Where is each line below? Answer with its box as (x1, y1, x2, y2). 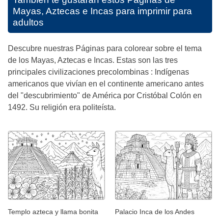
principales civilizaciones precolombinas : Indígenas (8, 68, 189, 77)
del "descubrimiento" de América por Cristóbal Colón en (8, 91, 202, 100)
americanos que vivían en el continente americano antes (8, 80, 204, 88)
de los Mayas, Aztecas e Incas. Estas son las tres (8, 56, 178, 65)
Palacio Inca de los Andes (115, 207, 194, 216)
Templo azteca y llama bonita (8, 207, 98, 216)
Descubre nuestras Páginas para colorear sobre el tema (8, 44, 202, 53)
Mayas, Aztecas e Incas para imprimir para (13, 6, 192, 17)
